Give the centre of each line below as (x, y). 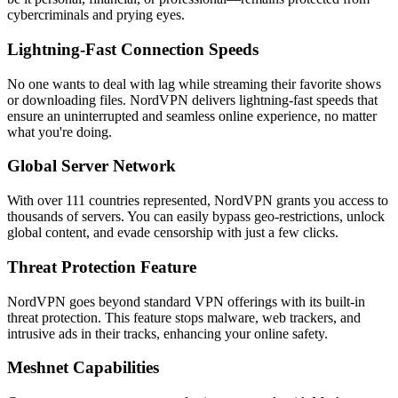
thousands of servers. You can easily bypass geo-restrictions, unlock (196, 217)
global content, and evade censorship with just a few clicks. (173, 233)
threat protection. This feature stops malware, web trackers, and (184, 317)
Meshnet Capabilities (83, 368)
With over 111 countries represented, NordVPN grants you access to (198, 201)
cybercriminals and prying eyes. (96, 15)
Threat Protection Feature (102, 267)
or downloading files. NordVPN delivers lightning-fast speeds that (192, 99)
